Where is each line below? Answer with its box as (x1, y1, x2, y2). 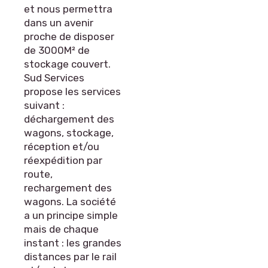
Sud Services (24, 72, 84, 84)
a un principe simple (24, 209, 118, 221)
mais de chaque (24, 223, 99, 235)
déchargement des (24, 113, 114, 125)
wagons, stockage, (24, 127, 114, 139)
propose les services (24, 86, 121, 98)
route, (24, 168, 53, 180)
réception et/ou (24, 141, 99, 153)
